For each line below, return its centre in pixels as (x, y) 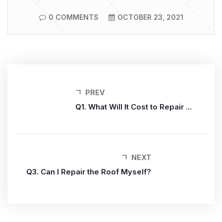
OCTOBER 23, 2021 (150, 17)
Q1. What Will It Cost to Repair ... (133, 107)
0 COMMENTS (73, 17)
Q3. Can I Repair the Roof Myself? (89, 172)
